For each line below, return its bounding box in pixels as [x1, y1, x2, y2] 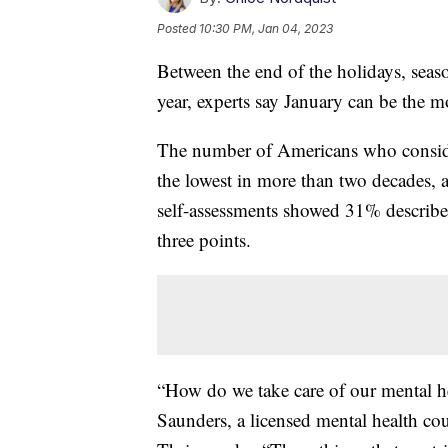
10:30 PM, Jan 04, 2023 [199, 20, 333, 36]
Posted [157, 20, 199, 36]
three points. [157, 226, 251, 252]
